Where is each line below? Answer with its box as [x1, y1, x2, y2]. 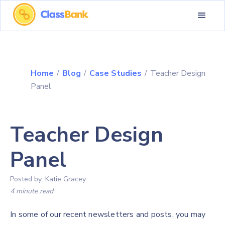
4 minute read [10, 186, 53, 196]
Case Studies [89, 68, 142, 79]
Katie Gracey [45, 174, 86, 184]
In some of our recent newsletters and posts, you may [10, 209, 206, 220]
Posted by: [10, 174, 45, 184]
